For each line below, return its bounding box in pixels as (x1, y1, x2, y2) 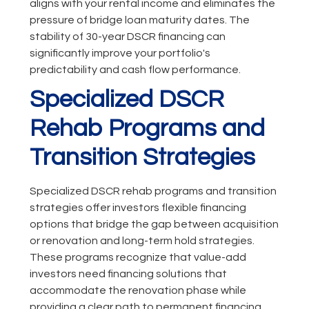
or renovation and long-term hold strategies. (29, 235, 255, 247)
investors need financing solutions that (29, 268, 227, 280)
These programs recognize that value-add (29, 252, 246, 263)
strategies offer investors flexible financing (29, 202, 246, 214)
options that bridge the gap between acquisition (29, 219, 279, 230)
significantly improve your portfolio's (29, 48, 210, 59)
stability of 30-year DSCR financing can (29, 31, 226, 43)
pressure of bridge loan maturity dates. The (29, 14, 250, 26)
